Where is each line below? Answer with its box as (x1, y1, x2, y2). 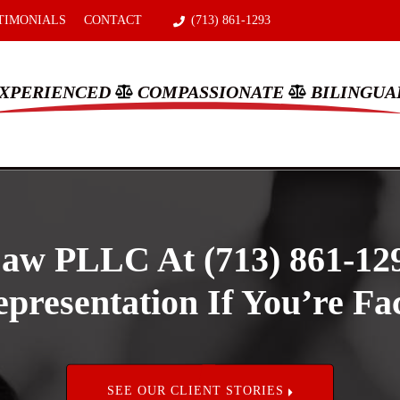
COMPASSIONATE (137, 82, 285, 102)
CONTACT (84, 13, 142, 27)
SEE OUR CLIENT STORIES (106, 383, 288, 397)
